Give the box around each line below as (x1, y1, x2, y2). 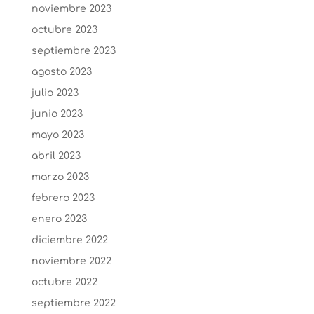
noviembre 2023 (31, 4, 111, 14)
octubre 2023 (31, 25, 97, 35)
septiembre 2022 (31, 298, 116, 308)
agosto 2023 (31, 67, 92, 77)
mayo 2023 (31, 130, 84, 140)
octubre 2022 (31, 277, 97, 287)
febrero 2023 (31, 193, 95, 203)
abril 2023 (31, 151, 81, 161)
